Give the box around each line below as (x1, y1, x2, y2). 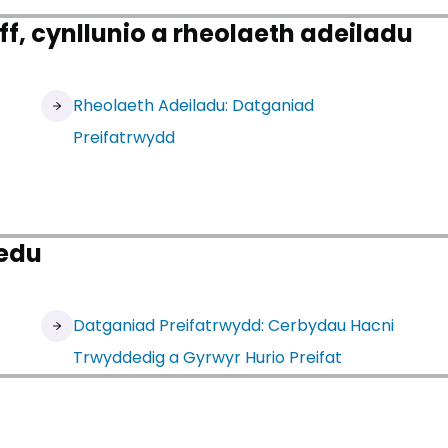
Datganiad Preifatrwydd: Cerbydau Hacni (72, 314, 394, 337)
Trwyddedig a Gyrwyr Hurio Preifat (72, 346, 342, 369)
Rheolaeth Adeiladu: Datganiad (72, 94, 314, 117)
